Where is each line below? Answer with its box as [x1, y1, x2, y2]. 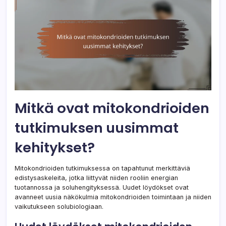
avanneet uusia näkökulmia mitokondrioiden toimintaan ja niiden [15, 193, 211, 201]
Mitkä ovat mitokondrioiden [15, 98, 209, 119]
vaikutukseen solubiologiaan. [15, 203, 103, 211]
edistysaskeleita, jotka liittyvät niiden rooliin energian [15, 174, 178, 182]
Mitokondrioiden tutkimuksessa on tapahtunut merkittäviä [15, 164, 190, 173]
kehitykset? [15, 138, 95, 158]
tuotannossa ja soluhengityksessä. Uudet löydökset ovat [15, 184, 189, 192]
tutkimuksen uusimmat [15, 118, 179, 138]
